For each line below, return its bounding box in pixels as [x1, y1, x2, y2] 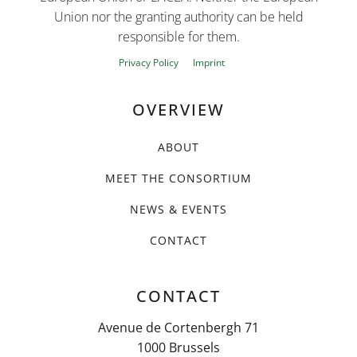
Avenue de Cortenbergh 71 [98, 319, 259, 337]
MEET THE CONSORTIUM [105, 171, 252, 186]
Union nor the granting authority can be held [53, 8, 304, 26]
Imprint [192, 56, 225, 70]
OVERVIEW [132, 99, 225, 121]
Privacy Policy [118, 56, 178, 70]
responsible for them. [117, 28, 240, 46]
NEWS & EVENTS [130, 202, 227, 218]
